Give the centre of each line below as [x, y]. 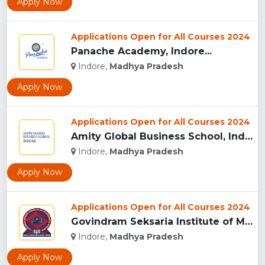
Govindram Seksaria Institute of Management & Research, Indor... [249, 222]
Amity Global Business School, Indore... [249, 137]
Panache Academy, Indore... [141, 51]
